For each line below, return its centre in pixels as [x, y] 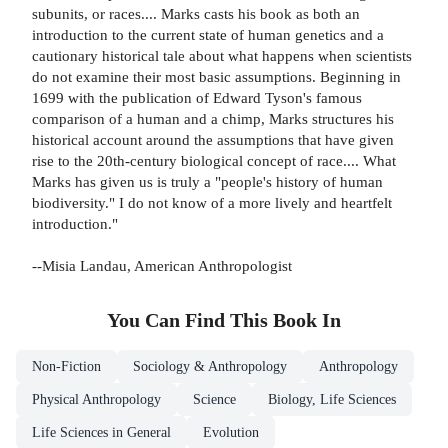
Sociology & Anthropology [210, 367]
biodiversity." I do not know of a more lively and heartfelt [212, 203]
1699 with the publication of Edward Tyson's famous [197, 98]
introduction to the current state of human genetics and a [208, 35]
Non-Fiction [66, 367]
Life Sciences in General [101, 433]
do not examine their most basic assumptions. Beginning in [216, 77]
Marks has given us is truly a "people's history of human [207, 182]
